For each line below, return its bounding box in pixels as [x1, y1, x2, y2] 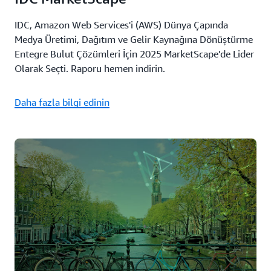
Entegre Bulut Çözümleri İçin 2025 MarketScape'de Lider [15, 48, 254, 60]
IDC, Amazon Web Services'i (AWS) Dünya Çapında [15, 19, 228, 31]
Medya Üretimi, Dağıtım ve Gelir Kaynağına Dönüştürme [15, 33, 253, 45]
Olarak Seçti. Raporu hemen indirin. [15, 62, 168, 74]
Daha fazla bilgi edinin [15, 96, 109, 108]
